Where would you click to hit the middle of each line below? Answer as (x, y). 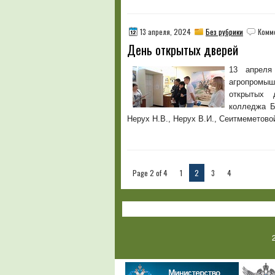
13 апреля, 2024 (165, 32)
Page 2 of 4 (150, 173)
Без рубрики (224, 32)
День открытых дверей (183, 50)
